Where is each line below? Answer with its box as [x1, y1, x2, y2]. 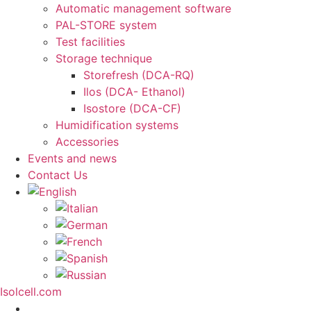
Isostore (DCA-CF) [83, 101, 181, 115]
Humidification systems [56, 118, 178, 132]
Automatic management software [56, 1, 231, 15]
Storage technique [56, 51, 152, 65]
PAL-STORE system [56, 18, 157, 32]
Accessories [56, 135, 119, 149]
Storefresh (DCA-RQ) [83, 68, 194, 82]
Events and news [28, 151, 117, 165]
